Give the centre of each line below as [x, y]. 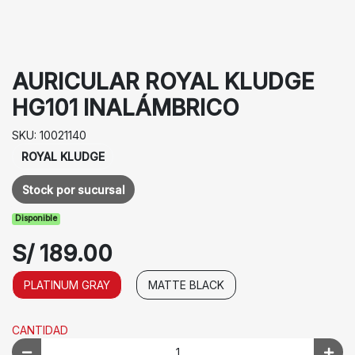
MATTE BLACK [186, 284]
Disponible [36, 219]
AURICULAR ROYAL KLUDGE [163, 81]
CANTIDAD [40, 330]
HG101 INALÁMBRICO [126, 107]
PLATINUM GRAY [67, 284]
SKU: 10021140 [49, 135]
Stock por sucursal [73, 189]
